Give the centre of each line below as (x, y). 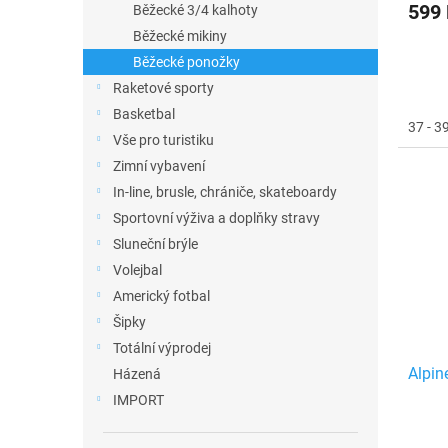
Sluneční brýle (155, 244)
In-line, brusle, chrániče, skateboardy (225, 192)
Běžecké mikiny (180, 36)
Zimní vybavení (159, 166)
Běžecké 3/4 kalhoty (195, 10)
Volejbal (137, 270)
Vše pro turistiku (163, 140)
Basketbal (144, 114)
